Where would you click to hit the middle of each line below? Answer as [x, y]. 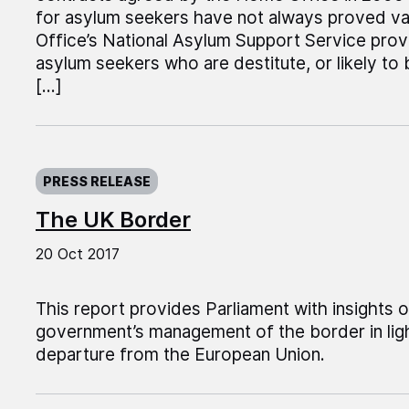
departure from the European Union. [180, 355]
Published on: [89, 165]
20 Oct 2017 [77, 254]
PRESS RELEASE [96, 182]
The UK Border [113, 220]
